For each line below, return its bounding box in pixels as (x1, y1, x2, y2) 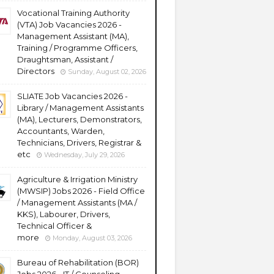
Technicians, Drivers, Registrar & (17, 138, 141, 147)
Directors (17, 66, 54, 76)
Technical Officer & (17, 221, 92, 231)
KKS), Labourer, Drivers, (17, 209, 110, 219)
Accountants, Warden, (17, 126, 105, 136)
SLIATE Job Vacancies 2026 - (17, 91, 128, 101)
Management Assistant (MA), (17, 31, 129, 41)
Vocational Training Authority (17, 8, 130, 18)
